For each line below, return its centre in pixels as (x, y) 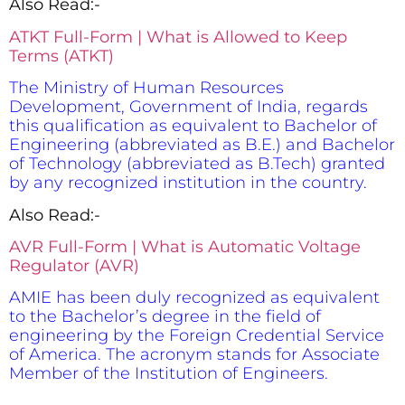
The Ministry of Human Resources (146, 88)
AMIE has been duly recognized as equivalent (194, 298)
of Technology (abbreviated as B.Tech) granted (197, 164)
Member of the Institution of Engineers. (169, 374)
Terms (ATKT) (61, 56)
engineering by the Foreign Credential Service (197, 336)
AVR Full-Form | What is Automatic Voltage (185, 246)
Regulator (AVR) (74, 265)
